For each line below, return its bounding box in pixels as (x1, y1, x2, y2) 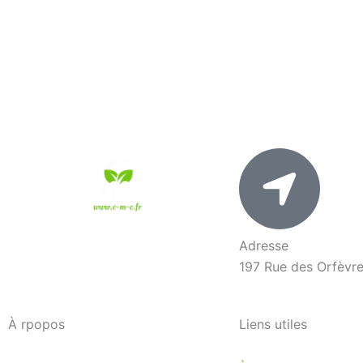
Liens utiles (239, 315, 307, 332)
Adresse (239, 237, 288, 254)
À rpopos (8, 315, 65, 332)
